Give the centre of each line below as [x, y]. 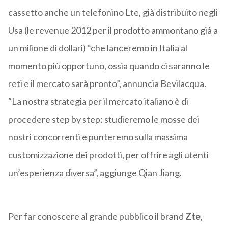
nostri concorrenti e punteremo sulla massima [98, 137]
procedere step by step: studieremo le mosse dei [104, 119]
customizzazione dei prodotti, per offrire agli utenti [108, 155]
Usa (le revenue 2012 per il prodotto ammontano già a [113, 30]
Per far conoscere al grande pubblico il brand [96, 217]
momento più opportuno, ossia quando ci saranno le [109, 66]
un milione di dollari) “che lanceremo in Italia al [97, 48]
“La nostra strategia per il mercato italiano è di [98, 102]
